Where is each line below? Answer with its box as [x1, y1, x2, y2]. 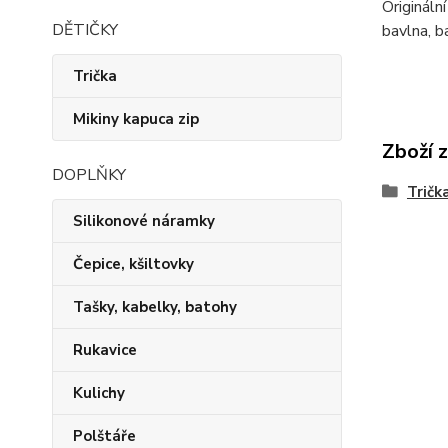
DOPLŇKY [52, 164, 126, 186]
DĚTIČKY [52, 19, 118, 41]
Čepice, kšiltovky [73, 254, 194, 274]
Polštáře [73, 426, 136, 446]
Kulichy [73, 383, 125, 403]
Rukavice [73, 340, 137, 360]
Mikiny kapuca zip [73, 109, 199, 129]
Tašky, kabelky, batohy [73, 297, 237, 317]
